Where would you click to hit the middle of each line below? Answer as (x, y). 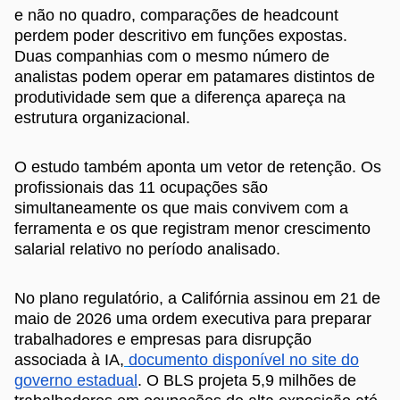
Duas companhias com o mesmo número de (172, 56)
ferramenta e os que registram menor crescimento (192, 228)
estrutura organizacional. (102, 117)
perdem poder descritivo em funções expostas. (181, 35)
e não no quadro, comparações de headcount (176, 15)
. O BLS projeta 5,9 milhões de (247, 380)
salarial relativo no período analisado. (147, 249)
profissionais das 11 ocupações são (141, 187)
